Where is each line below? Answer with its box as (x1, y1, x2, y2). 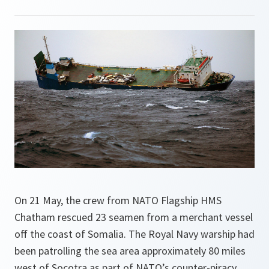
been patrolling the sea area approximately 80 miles (14, 244, 246, 258)
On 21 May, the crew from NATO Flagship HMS (14, 193, 222, 208)
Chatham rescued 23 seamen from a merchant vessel (14, 210, 253, 225)
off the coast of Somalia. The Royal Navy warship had (14, 227, 255, 241)
